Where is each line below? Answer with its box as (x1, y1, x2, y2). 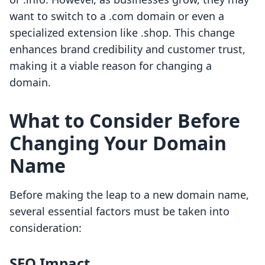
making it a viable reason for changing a (9, 59, 212, 73)
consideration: (9, 221, 82, 235)
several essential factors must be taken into (9, 204, 230, 219)
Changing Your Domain (9, 130, 227, 156)
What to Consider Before (9, 108, 240, 134)
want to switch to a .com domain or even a (9, 9, 224, 24)
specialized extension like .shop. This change (9, 25, 235, 40)
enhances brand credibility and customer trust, (9, 42, 245, 57)
